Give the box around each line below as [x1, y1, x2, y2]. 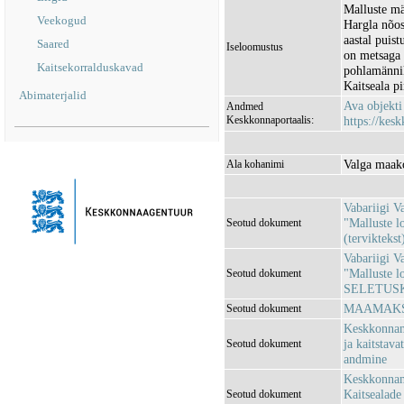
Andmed [226, 100, 263, 113]
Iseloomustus [226, 41, 283, 53]
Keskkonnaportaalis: [226, 114, 314, 126]
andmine [344, 352, 387, 366]
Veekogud [37, 14, 87, 27]
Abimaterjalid [19, 88, 87, 102]
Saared [37, 37, 69, 50]
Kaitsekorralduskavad [37, 60, 143, 74]
